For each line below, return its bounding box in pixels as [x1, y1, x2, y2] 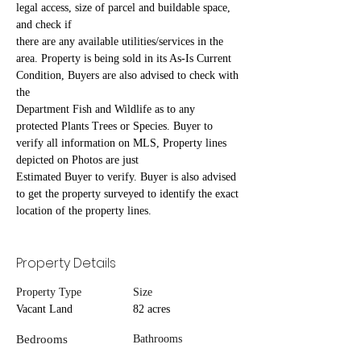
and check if [16, 19, 72, 31]
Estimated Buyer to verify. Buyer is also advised [16, 171, 239, 184]
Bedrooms [16, 333, 68, 346]
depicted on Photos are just [16, 154, 139, 167]
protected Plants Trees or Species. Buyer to [16, 120, 216, 133]
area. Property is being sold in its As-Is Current [16, 52, 234, 65]
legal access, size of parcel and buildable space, [16, 2, 234, 15]
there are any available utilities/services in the [16, 35, 226, 48]
